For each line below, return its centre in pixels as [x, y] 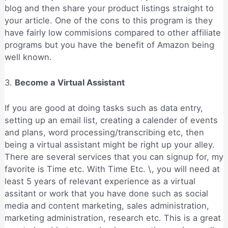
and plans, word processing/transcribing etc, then [104, 133]
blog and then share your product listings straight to [109, 8]
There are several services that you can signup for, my [114, 157]
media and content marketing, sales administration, [107, 206]
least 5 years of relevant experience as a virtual [100, 181]
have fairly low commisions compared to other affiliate [112, 32]
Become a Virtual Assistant [70, 83]
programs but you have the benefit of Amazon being [109, 45]
